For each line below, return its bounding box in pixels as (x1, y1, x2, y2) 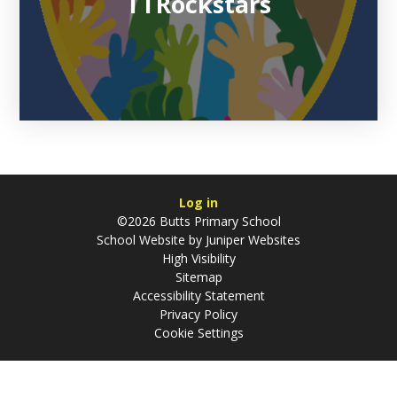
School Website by (97, 231, 202, 249)
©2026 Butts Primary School (116, 213, 281, 230)
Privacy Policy (160, 306, 237, 323)
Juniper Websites (202, 231, 300, 249)
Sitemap (175, 269, 222, 286)
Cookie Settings (153, 324, 244, 342)
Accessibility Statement (132, 287, 265, 305)
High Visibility (161, 250, 236, 268)
